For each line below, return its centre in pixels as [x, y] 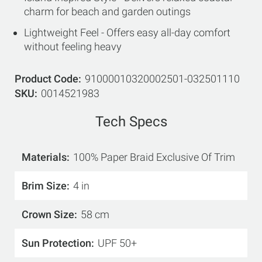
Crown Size [48, 214]
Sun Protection [56, 243]
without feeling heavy [73, 46]
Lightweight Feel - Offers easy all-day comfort [127, 32]
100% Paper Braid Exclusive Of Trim [154, 157]
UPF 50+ [117, 243]
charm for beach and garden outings [107, 11]
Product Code [46, 79]
